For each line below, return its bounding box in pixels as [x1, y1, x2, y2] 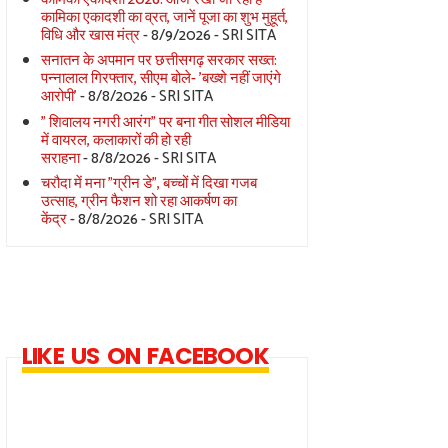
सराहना [40, 145, 80, 171]
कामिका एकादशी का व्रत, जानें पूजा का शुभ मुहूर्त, [40, 4, 288, 30]
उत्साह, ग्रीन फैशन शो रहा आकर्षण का [40, 189, 237, 215]
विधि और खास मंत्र [40, 22, 140, 48]
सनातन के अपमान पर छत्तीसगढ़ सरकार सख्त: [40, 48, 277, 74]
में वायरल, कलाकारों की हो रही [40, 127, 191, 153]
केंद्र [40, 207, 67, 233]
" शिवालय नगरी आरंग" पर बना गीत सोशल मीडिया [40, 109, 290, 135]
